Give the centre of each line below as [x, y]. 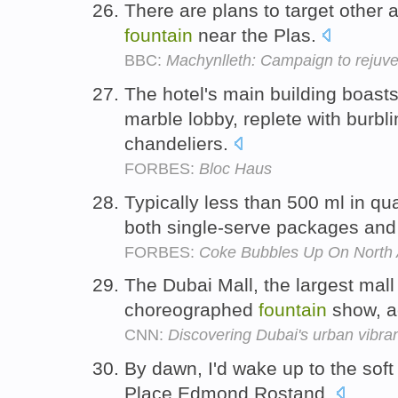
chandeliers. [179, 143]
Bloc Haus [235, 168]
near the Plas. [257, 35]
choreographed [191, 310]
